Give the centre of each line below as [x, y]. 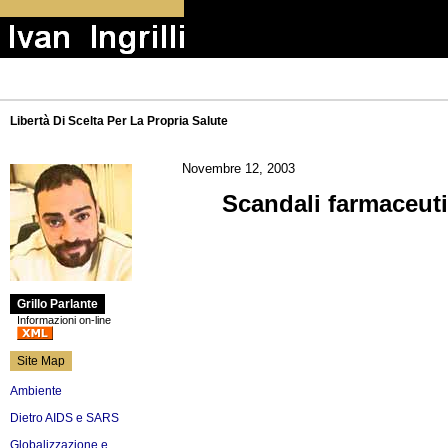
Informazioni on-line [64, 320]
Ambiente [36, 391]
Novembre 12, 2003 [238, 168]
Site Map [41, 361]
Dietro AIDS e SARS [64, 418]
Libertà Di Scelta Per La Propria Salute [119, 121]
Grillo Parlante [57, 304]
